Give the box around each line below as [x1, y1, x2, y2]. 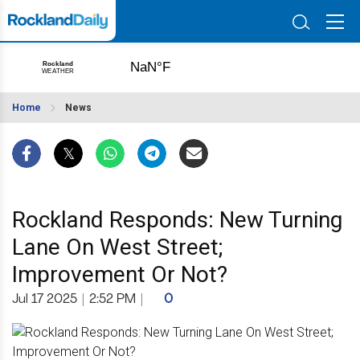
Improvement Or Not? [12, 261, 227, 288]
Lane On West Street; [12, 234, 223, 260]
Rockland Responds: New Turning [12, 207, 342, 233]
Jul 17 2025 [12, 293, 77, 306]
